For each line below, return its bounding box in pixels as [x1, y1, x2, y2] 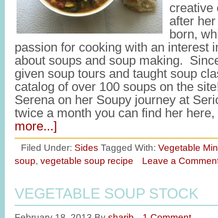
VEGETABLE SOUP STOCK [15, 185, 199, 201]
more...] [15, 119, 57, 133]
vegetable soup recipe [40, 155, 133, 166]
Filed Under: [21, 142, 74, 153]
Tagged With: [101, 142, 158, 153]
